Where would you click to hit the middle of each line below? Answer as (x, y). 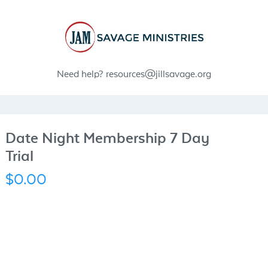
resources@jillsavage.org (159, 73)
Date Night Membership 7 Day (107, 137)
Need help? (81, 73)
